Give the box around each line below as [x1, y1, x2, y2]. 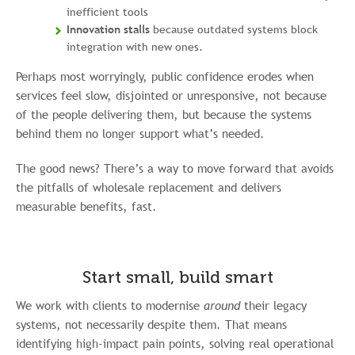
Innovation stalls [67, 22, 150, 36]
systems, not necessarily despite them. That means [16, 316, 287, 332]
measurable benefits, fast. [16, 198, 157, 214]
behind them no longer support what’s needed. [16, 125, 265, 141]
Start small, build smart [82, 266, 273, 288]
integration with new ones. [67, 40, 203, 54]
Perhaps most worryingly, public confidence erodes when [16, 68, 314, 84]
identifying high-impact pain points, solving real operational [16, 335, 334, 351]
